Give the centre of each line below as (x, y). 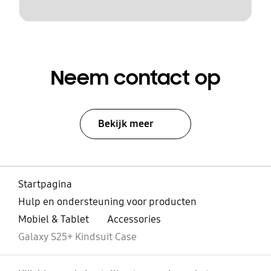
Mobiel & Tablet (53, 220)
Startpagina (45, 184)
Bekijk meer (126, 123)
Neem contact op (135, 78)
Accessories (134, 220)
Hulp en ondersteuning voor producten (107, 202)
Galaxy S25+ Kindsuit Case (77, 237)
